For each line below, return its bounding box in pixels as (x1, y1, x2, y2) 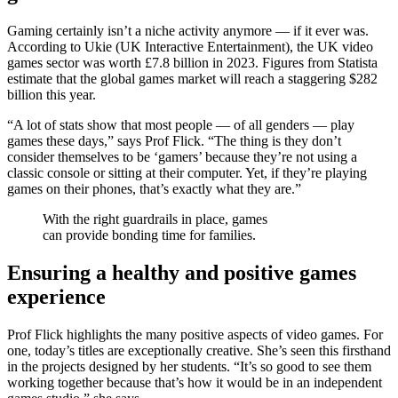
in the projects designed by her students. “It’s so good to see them (7, 359, 371, 375)
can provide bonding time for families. (43, 227, 256, 243)
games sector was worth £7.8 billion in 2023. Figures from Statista (7, 55, 378, 71)
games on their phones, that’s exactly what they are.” (7, 181, 301, 197)
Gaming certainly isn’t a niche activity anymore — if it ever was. (7, 23, 369, 39)
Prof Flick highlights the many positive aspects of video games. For (7, 327, 383, 343)
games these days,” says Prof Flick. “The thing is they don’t (7, 133, 341, 149)
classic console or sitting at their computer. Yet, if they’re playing (7, 165, 367, 181)
